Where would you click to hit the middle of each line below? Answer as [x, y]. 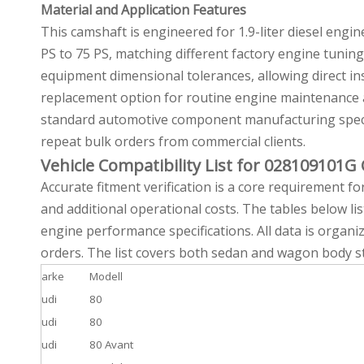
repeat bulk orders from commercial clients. [173, 141]
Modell [106, 276]
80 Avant [111, 344]
